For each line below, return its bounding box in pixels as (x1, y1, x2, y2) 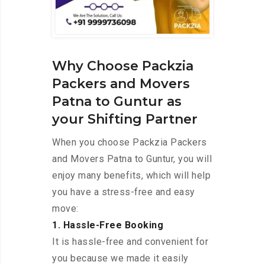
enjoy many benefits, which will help (52, 170, 211, 182)
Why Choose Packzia (52, 58, 193, 75)
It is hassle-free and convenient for (52, 236, 208, 248)
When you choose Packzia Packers (52, 137, 207, 148)
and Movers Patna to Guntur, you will (52, 153, 212, 165)
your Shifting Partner (52, 111, 198, 128)
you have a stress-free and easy (52, 186, 195, 198)
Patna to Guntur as (52, 93, 182, 110)
